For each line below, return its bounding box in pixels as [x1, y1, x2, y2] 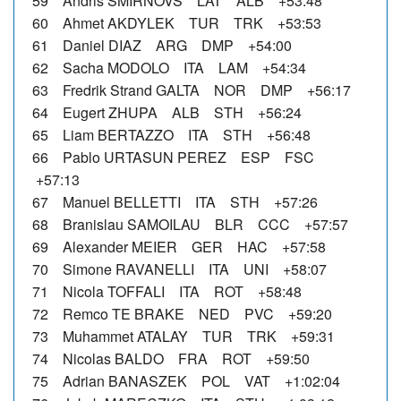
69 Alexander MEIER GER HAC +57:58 [32, 235, 326, 257]
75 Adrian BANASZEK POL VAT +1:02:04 [32, 370, 340, 391]
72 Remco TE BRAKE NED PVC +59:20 [32, 303, 332, 324]
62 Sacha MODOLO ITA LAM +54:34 [32, 56, 306, 78]
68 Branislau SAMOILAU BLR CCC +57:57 [32, 213, 348, 235]
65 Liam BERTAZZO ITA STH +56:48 [32, 124, 311, 145]
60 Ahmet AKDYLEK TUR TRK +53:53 [32, 12, 321, 33]
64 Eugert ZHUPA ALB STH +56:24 [32, 101, 302, 123]
